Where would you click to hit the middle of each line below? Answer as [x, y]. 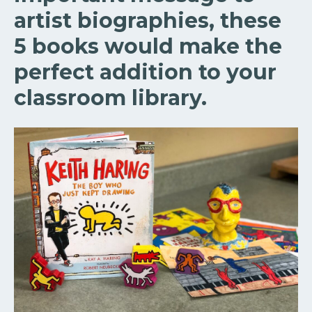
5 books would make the [148, 47]
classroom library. [110, 98]
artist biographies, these [148, 21]
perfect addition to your [145, 72]
